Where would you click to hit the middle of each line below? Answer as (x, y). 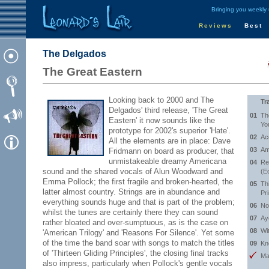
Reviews (216, 26)
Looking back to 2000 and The (161, 100)
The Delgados (74, 54)
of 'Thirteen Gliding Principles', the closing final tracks (136, 253)
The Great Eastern (92, 72)
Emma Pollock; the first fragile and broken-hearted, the (138, 182)
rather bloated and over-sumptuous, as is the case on (135, 222)
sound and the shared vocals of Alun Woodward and (133, 171)
